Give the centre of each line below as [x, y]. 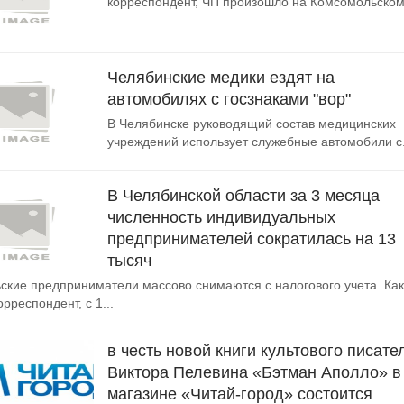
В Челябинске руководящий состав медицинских [252, 124]
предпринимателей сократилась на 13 [252, 239]
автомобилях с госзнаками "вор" [229, 99]
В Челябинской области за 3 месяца [243, 196]
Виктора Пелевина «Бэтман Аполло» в [254, 372]
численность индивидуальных [221, 217]
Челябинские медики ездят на [221, 78]
